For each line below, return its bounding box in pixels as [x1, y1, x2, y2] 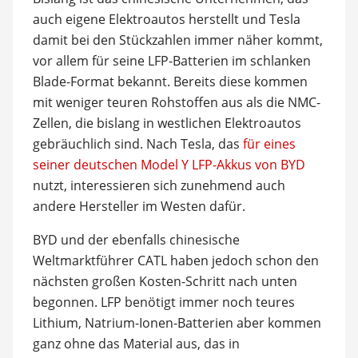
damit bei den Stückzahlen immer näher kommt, [32, 31, 323, 49]
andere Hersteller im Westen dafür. [32, 197, 245, 215]
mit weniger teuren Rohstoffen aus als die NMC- [32, 93, 320, 111]
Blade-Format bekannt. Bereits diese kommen [32, 73, 308, 90]
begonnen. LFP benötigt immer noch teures [32, 293, 295, 311]
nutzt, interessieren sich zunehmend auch [32, 177, 285, 194]
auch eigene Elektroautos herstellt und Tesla [32, 10, 300, 28]
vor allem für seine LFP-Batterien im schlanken [32, 52, 311, 70]
